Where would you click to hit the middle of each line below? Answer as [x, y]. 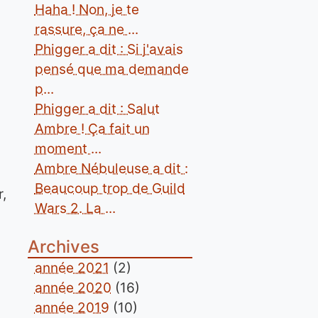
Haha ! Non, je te [87, 10]
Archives [63, 247]
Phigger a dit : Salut [97, 109]
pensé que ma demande [111, 69]
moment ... [68, 149]
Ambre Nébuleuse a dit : [111, 169]
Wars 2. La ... [75, 208]
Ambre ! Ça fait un [92, 129]
